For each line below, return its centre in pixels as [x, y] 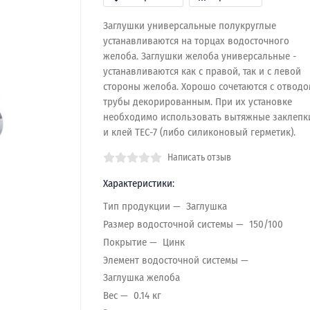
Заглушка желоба [141, 277]
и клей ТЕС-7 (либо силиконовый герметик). [199, 132]
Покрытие [125, 242]
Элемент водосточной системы [170, 260]
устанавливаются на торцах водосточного [196, 41]
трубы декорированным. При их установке [197, 102]
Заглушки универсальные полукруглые [189, 26]
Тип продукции [136, 206]
